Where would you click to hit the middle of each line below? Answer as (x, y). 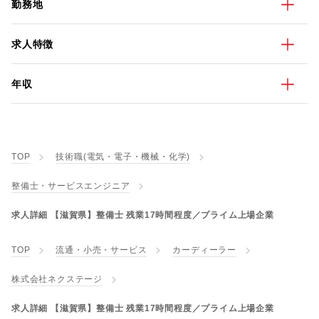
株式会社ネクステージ (57, 279)
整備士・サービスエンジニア (71, 186)
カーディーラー (205, 250)
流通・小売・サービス (101, 250)
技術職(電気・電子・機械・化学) (123, 157)
